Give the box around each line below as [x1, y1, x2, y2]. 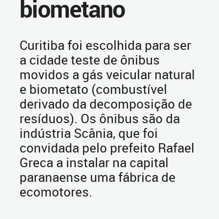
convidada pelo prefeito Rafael [20, 139, 195, 156]
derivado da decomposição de [20, 95, 192, 112]
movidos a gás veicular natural [20, 66, 195, 83]
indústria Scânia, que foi [20, 125, 158, 141]
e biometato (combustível [20, 81, 167, 97]
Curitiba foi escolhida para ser [20, 37, 191, 53]
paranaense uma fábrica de [20, 169, 175, 185]
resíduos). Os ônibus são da [20, 110, 180, 127]
